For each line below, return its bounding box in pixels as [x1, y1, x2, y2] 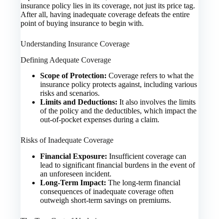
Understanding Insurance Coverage [21, 39, 130, 48]
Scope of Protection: [40, 71, 107, 80]
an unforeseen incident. [40, 170, 112, 178]
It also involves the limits [117, 98, 196, 107]
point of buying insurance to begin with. [21, 19, 144, 27]
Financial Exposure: [40, 152, 108, 161]
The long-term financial [106, 178, 181, 187]
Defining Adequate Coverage [21, 55, 111, 64]
